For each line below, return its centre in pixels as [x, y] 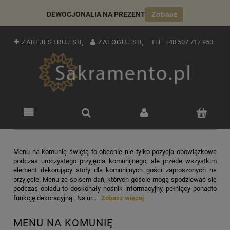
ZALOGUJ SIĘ [121, 42]
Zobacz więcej [122, 198]
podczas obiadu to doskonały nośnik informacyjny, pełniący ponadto [115, 189]
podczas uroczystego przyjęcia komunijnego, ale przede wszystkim [115, 161]
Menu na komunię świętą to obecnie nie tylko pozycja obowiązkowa [115, 152]
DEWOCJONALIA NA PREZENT [96, 14]
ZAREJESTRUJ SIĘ [53, 42]
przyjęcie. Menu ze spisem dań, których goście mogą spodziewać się [115, 180]
